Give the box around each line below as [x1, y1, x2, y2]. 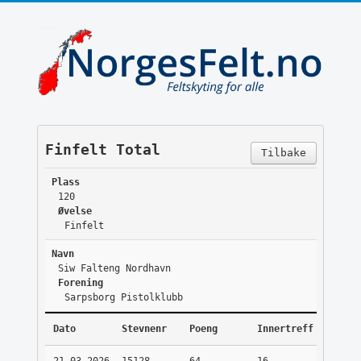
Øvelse [57, 205, 92, 218]
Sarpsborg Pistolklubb [64, 292, 183, 304]
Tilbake [260, 147, 306, 160]
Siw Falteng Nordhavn [57, 263, 171, 275]
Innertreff [256, 323, 313, 335]
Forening [57, 277, 103, 289]
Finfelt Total [44, 141, 160, 159]
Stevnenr [121, 323, 167, 335]
